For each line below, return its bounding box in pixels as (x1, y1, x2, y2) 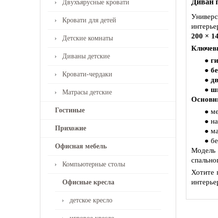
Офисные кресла (62, 179, 114, 186)
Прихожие (55, 125, 86, 132)
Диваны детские (62, 53, 110, 60)
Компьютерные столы (62, 161, 125, 168)
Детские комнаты (62, 35, 113, 42)
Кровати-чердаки (62, 71, 112, 78)
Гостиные (55, 107, 85, 114)
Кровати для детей (62, 17, 116, 24)
